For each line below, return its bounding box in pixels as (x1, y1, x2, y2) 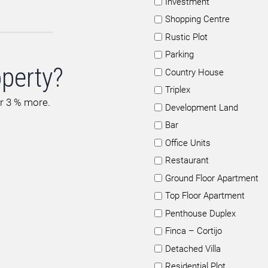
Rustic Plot (165, 31, 208, 42)
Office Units (165, 137, 211, 148)
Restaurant (165, 155, 209, 166)
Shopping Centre (165, 14, 230, 25)
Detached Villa (165, 243, 221, 254)
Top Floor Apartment (165, 190, 245, 201)
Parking (165, 49, 194, 60)
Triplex (165, 84, 190, 95)
